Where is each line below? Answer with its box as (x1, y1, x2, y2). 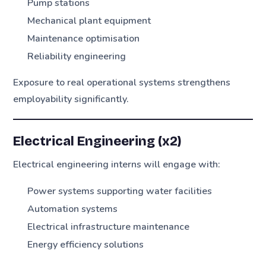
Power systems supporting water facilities (27, 184, 213, 198)
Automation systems (27, 202, 118, 216)
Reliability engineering (27, 49, 126, 63)
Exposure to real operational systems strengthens (13, 76, 231, 90)
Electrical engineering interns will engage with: (13, 158, 221, 172)
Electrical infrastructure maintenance (27, 220, 190, 233)
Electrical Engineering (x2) (13, 134, 182, 150)
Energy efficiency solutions (27, 237, 144, 251)
